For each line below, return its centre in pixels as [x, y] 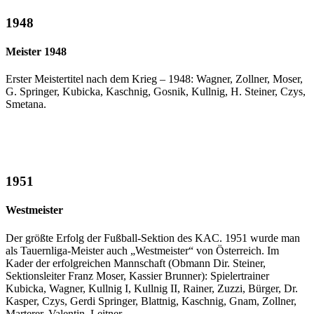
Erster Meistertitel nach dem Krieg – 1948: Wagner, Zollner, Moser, [154, 79]
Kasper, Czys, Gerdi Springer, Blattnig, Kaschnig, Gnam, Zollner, [151, 301]
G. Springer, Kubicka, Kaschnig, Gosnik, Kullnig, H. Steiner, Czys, [156, 92]
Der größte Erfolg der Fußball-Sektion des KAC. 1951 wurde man [153, 238]
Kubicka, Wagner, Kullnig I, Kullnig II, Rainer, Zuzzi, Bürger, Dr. [152, 288]
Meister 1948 [36, 52]
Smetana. [26, 104]
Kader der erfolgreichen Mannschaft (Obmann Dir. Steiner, [136, 263]
